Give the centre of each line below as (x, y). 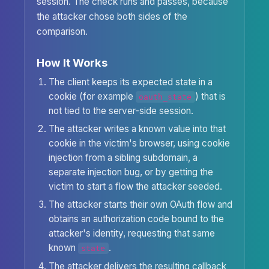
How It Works (72, 63)
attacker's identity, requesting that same (132, 234)
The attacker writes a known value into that (137, 129)
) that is (210, 96)
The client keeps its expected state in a (131, 82)
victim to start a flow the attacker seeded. (135, 187)
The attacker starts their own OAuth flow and (141, 205)
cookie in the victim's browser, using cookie (139, 144)
